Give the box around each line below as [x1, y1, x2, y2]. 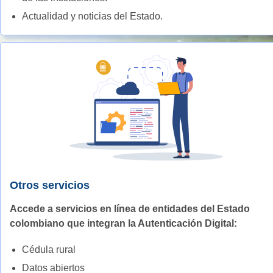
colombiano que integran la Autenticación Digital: [10, 218, 237, 229]
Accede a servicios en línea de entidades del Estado [10, 203, 250, 214]
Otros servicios [10, 179, 90, 191]
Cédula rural [22, 244, 76, 255]
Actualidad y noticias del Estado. [22, 10, 163, 21]
